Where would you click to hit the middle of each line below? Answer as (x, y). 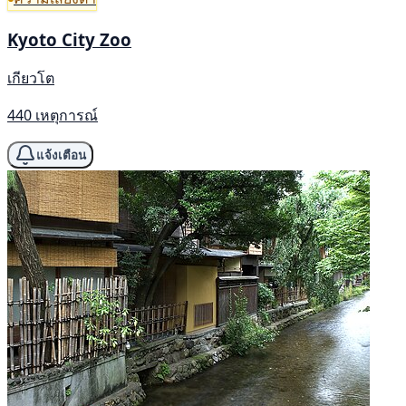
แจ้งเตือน (61, 155)
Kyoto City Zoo (69, 39)
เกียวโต (31, 78)
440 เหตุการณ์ (53, 116)
